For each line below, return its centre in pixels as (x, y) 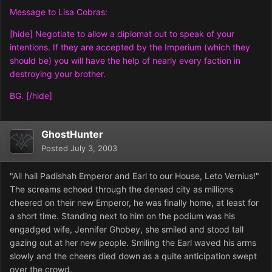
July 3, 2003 (94, 148)
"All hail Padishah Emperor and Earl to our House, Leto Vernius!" (134, 176)
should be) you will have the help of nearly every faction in (125, 61)
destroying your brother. (58, 74)
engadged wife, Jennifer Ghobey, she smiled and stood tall (127, 229)
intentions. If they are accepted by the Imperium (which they (130, 47)
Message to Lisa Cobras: (59, 12)
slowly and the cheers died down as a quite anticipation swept (133, 256)
